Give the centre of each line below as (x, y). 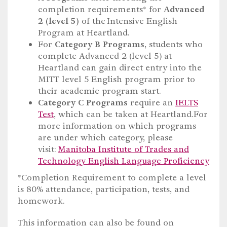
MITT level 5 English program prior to (117, 80)
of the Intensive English (128, 21)
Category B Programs (100, 45)
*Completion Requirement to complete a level (112, 178)
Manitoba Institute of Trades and (123, 149)
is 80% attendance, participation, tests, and (104, 190)
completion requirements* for (101, 10)
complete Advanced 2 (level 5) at (105, 56)
